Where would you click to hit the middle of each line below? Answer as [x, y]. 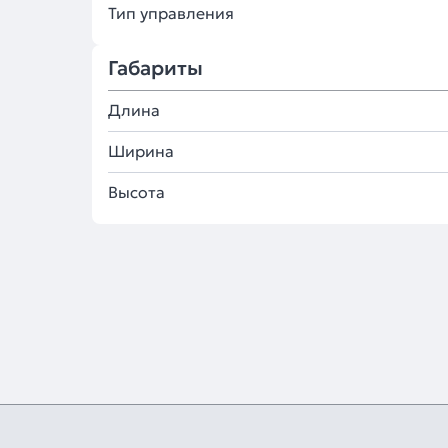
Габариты [155, 68]
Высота [136, 192]
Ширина [141, 151]
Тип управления [171, 13]
